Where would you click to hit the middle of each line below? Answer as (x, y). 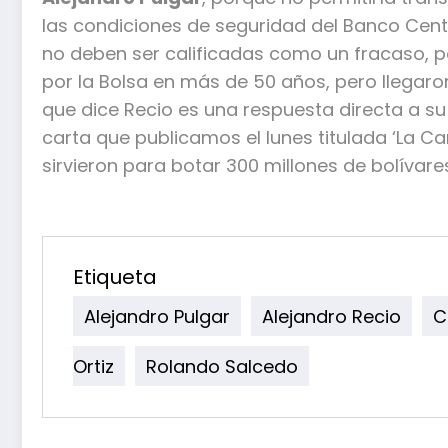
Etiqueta (115, 276)
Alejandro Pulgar (157, 316)
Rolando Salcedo (222, 366)
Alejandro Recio (331, 316)
